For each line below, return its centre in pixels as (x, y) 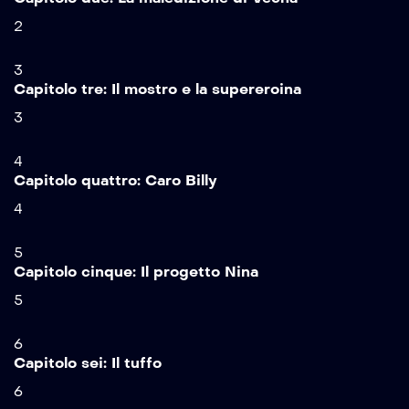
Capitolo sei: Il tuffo (88, 362)
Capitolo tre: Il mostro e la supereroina (157, 89)
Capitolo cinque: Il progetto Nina (136, 271)
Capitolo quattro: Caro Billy (115, 180)
